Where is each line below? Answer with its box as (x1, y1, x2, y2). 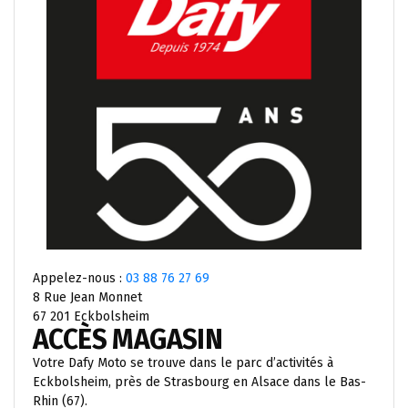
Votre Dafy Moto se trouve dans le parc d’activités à (33, 354, 333, 371)
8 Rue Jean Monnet (33, 289, 142, 305)
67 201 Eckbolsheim (33, 308, 149, 324)
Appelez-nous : (33, 270, 126, 286)
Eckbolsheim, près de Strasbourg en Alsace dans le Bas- (33, 373, 366, 390)
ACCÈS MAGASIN (33, 322, 229, 356)
